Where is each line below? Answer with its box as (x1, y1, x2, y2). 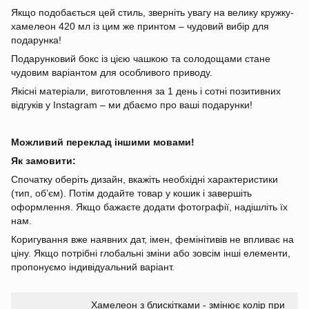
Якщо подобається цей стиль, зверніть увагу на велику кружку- (11, 7, 294, 19)
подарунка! (11, 34, 61, 46)
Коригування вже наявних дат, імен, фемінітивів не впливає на (11, 234, 294, 246)
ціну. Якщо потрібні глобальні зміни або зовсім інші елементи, (11, 248, 290, 259)
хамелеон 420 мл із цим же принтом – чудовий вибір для (11, 21, 269, 32)
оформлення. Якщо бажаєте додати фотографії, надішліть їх (11, 201, 288, 213)
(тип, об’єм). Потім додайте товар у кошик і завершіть (11, 188, 252, 199)
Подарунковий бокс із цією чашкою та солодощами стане (11, 53, 270, 65)
